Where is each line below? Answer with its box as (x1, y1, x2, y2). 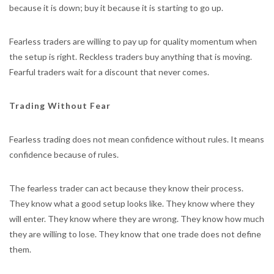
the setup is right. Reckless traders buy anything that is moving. (9, 51, 252, 62)
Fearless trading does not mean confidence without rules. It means (9, 134, 264, 144)
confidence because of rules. (9, 149, 119, 160)
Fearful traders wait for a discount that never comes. (9, 67, 209, 77)
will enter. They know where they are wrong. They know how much (9, 213, 264, 224)
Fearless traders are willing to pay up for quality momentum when (9, 36, 257, 46)
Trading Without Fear (9, 100, 111, 111)
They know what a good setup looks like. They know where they (9, 198, 254, 209)
